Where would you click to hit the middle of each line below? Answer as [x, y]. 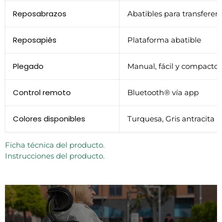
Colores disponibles [49, 118]
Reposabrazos [40, 13]
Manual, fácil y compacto [173, 66]
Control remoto [42, 92]
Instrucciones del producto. [55, 156]
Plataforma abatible [164, 40]
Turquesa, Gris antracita [171, 118]
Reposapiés [35, 40]
